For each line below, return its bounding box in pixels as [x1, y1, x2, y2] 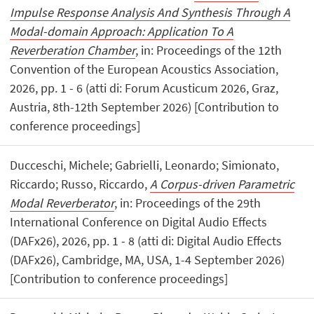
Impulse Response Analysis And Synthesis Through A [10, 4, 291, 21]
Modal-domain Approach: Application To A [10, 23, 234, 40]
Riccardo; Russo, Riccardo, [10, 175, 151, 192]
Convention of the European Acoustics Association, [10, 61, 279, 78]
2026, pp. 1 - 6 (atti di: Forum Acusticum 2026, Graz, [10, 80, 279, 97]
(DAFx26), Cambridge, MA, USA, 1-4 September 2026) [10, 251, 285, 268]
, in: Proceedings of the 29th [114, 194, 261, 211]
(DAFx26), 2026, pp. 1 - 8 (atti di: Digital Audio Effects [10, 232, 282, 249]
